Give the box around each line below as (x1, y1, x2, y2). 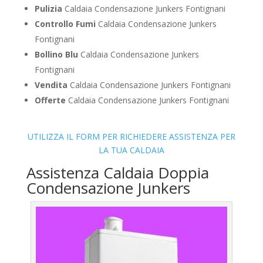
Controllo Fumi (34, 18, 96, 30)
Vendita (34, 79, 68, 91)
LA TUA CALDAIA (98, 144, 164, 156)
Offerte (34, 95, 66, 106)
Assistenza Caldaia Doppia (26, 162, 209, 184)
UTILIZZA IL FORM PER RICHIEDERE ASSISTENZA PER (27, 131, 235, 143)
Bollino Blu (34, 49, 78, 60)
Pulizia (34, 3, 62, 15)
